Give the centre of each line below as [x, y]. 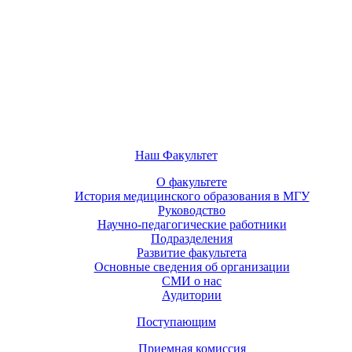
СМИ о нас [192, 280]
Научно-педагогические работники [192, 224]
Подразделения [192, 238]
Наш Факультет [176, 155]
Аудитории [192, 295]
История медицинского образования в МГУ [192, 196]
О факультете [192, 181]
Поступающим [176, 321]
